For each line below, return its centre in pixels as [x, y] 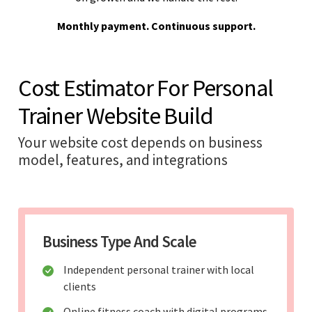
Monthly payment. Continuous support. [156, 25]
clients [80, 286]
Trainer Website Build [116, 115]
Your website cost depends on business [140, 142]
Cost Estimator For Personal [146, 87]
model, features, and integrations [123, 159]
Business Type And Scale [119, 241]
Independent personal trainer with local [159, 269]
